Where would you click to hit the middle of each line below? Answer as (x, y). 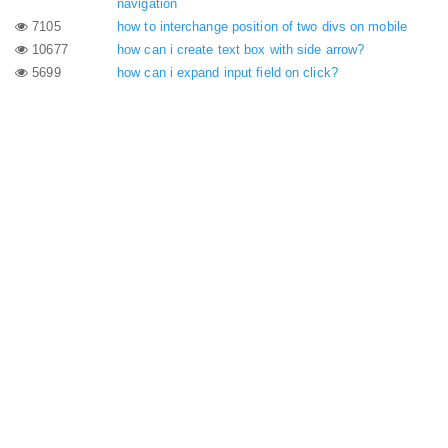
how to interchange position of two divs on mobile (262, 26)
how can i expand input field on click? (227, 72)
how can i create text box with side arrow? (241, 49)
